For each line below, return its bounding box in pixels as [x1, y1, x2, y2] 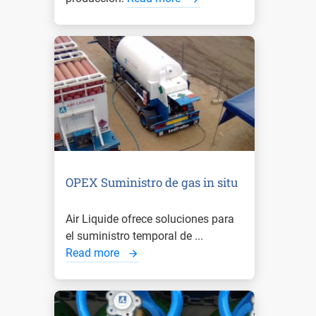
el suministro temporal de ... [66, 229, 203, 243]
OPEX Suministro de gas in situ [66, 174, 238, 190]
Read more [66, 245, 122, 260]
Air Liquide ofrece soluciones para [66, 212, 234, 226]
